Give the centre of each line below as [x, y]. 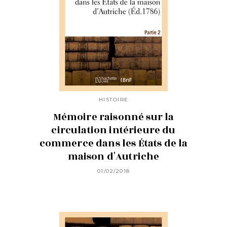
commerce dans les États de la [113, 143]
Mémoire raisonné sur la [113, 117]
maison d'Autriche [113, 156]
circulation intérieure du [113, 130]
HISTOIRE [113, 99]
